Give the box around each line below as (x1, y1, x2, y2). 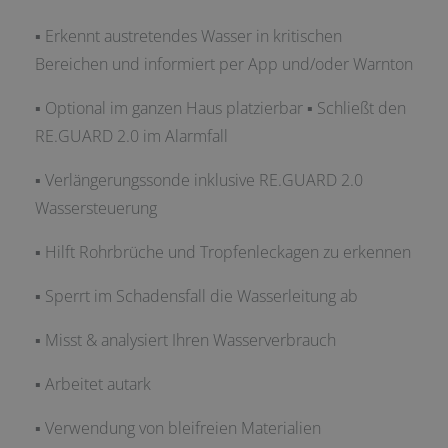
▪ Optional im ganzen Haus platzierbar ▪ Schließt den (35, 96, 406, 119)
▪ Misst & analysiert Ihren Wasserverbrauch (35, 328, 336, 351)
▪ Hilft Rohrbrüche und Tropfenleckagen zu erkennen (35, 240, 411, 263)
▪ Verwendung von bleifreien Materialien (35, 416, 321, 439)
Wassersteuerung (35, 196, 157, 219)
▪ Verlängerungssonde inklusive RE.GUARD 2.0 (35, 168, 363, 191)
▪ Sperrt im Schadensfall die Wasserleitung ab (35, 284, 358, 307)
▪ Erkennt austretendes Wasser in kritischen (35, 24, 342, 47)
